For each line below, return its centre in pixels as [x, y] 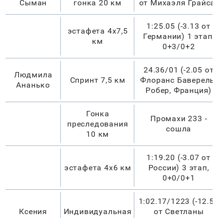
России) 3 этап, [179, 167]
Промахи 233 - [179, 118]
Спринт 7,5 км [98, 80]
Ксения [33, 211]
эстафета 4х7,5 [98, 31]
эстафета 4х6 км [98, 167]
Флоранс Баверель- [179, 80]
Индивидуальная [98, 211]
